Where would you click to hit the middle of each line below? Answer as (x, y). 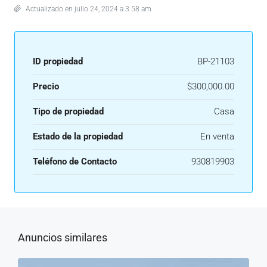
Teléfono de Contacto (75, 162)
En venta (217, 136)
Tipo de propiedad (68, 111)
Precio (46, 86)
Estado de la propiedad (78, 136)
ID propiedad (58, 61)
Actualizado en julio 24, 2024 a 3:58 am (88, 9)
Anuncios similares (63, 237)
